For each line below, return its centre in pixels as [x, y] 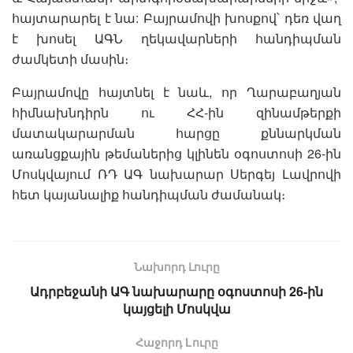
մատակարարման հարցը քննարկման [176, 132]
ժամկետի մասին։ [70, 58]
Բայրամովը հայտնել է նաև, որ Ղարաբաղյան [176, 91]
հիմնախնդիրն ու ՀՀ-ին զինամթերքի [176, 112]
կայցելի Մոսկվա [176, 308]
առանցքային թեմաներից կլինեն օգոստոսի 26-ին [176, 153]
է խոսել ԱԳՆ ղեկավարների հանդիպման [176, 38]
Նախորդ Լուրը [176, 266]
